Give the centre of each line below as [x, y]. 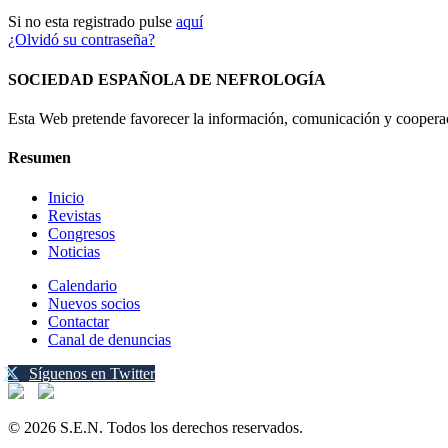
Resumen [39, 158]
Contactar [78, 321]
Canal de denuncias [109, 339]
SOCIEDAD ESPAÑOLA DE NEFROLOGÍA [167, 79]
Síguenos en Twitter [92, 373]
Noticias [74, 251]
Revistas [74, 215]
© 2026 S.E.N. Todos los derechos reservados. [155, 427]
